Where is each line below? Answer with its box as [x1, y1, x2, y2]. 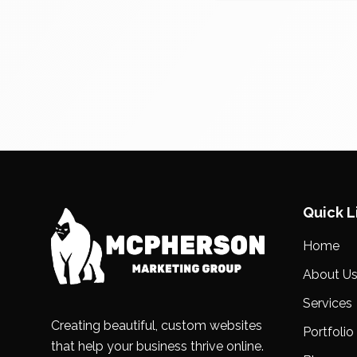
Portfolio [303, 324, 354, 339]
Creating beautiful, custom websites [51, 318, 262, 333]
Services [303, 296, 352, 311]
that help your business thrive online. [51, 339, 264, 354]
